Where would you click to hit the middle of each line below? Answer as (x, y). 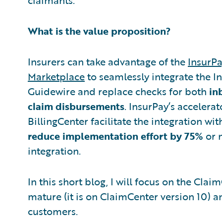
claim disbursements (76, 106)
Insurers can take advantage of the (108, 61)
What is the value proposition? (99, 30)
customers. (53, 211)
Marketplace (56, 76)
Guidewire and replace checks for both (118, 91)
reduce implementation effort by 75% (115, 136)
